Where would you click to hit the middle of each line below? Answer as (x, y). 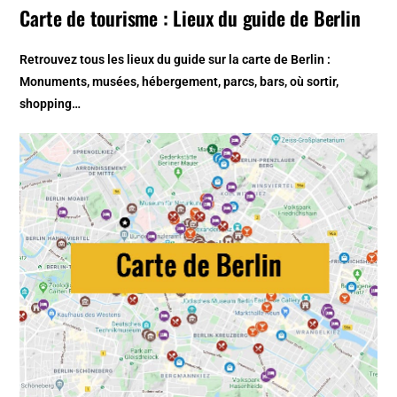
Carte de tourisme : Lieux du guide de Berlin (190, 17)
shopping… (51, 103)
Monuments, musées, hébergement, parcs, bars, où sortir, (179, 81)
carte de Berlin (284, 59)
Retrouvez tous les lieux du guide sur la (131, 59)
